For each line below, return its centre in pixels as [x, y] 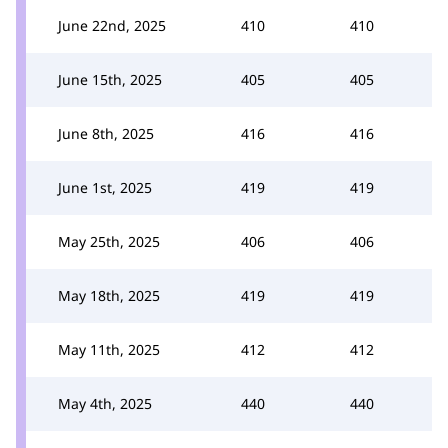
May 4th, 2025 [105, 403]
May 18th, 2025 [109, 295]
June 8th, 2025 [106, 133]
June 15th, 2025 [110, 79]
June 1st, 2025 [105, 187]
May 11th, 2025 [109, 349]
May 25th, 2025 [109, 241]
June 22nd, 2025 [112, 25]
